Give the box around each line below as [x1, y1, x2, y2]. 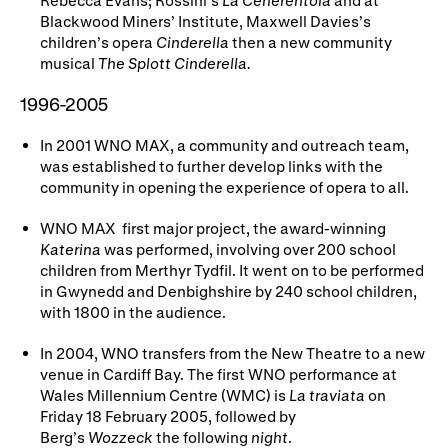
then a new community [229, 32, 392, 51]
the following [153, 427, 251, 446]
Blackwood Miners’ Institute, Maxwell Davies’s [40, 11, 371, 30]
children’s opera [40, 32, 156, 51]
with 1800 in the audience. [40, 302, 226, 321]
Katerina [40, 239, 104, 258]
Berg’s [40, 427, 88, 446]
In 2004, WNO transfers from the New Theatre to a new [40, 343, 425, 362]
